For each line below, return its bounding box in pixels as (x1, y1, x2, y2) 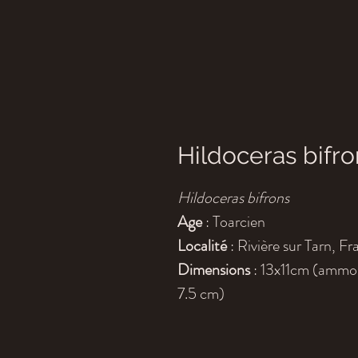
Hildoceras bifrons (177, 186, 289, 210)
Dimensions (177, 258, 253, 282)
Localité (177, 234, 230, 258)
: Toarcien (205, 210, 265, 234)
